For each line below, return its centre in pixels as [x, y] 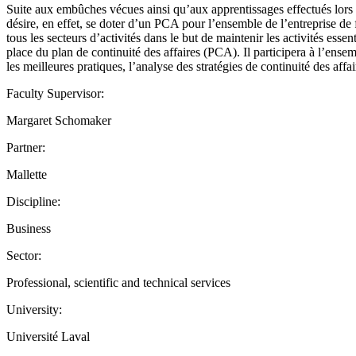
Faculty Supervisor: [55, 93]
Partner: [26, 147]
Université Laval [48, 336]
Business [29, 228]
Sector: [24, 255]
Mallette [27, 174]
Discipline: [33, 201]
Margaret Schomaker [59, 120]
